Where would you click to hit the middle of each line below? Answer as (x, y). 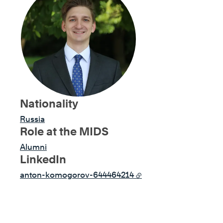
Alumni (33, 147)
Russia (32, 119)
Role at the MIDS (64, 131)
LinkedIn (43, 159)
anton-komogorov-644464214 (77, 175)
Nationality (49, 104)
